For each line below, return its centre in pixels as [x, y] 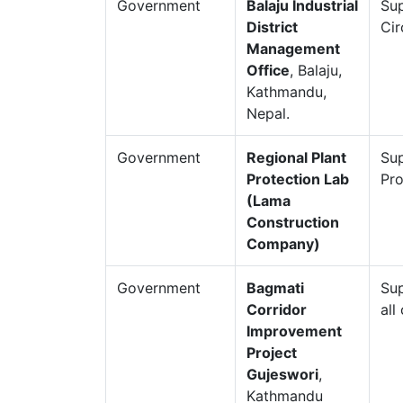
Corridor [277, 309]
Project [272, 353]
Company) [285, 244]
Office [268, 70]
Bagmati [275, 288]
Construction [293, 222]
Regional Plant [296, 157]
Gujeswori [282, 374]
